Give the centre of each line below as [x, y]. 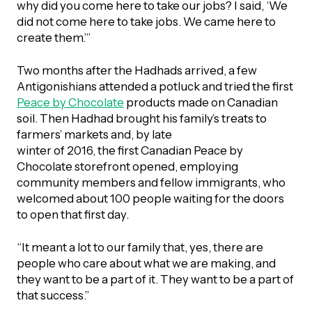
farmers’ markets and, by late [94, 134]
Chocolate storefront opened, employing [127, 166]
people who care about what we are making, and [146, 263]
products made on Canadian [201, 102]
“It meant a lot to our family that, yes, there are [140, 247]
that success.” [53, 295]
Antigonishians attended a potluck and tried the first [155, 86]
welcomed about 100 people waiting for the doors [150, 198]
